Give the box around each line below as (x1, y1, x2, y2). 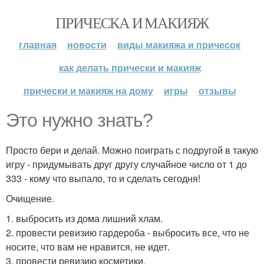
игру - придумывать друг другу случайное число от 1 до (6, 157, 247, 171)
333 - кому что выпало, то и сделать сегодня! (6, 171, 200, 185)
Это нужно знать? (6, 110, 153, 131)
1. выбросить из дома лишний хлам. (6, 212, 163, 225)
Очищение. (6, 192, 54, 205)
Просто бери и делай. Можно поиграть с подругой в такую (6, 143, 258, 157)
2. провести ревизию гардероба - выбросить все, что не (6, 226, 249, 239)
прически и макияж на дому (23, 84, 153, 97)
